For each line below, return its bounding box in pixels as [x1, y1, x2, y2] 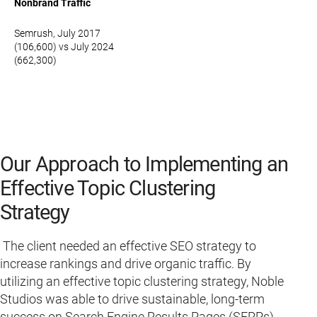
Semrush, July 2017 [14, 27, 100, 39]
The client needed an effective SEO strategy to [3, 238, 256, 253]
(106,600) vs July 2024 [14, 40, 114, 52]
